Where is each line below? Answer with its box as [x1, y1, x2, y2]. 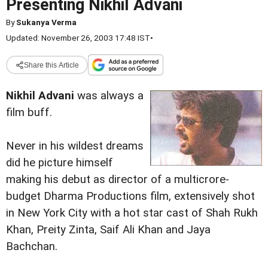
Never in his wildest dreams [6, 139, 144, 153]
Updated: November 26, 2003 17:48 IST [6, 33, 150, 42]
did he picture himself [6, 156, 113, 170]
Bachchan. [6, 240, 57, 254]
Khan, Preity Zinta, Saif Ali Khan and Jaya [6, 223, 211, 237]
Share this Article [23, 60, 79, 69]
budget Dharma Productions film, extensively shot [6, 190, 255, 203]
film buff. [6, 106, 52, 119]
